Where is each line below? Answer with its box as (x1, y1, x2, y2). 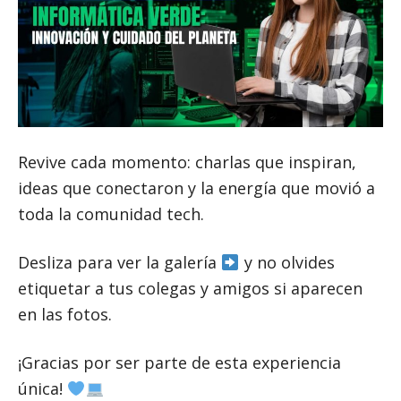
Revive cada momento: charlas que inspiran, (18, 151, 356, 174)
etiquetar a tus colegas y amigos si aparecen (18, 277, 363, 300)
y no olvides (239, 252, 335, 274)
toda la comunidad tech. (18, 203, 204, 226)
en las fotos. (18, 303, 112, 326)
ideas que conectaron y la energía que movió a (18, 177, 375, 200)
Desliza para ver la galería (18, 252, 221, 274)
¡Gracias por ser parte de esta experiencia (18, 352, 341, 374)
